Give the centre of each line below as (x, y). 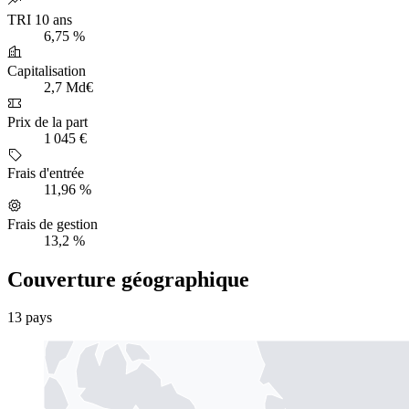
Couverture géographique (128, 279)
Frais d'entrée (46, 173)
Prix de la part (47, 121)
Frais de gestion (52, 224)
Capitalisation (47, 70)
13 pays (30, 318)
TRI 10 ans (40, 19)
